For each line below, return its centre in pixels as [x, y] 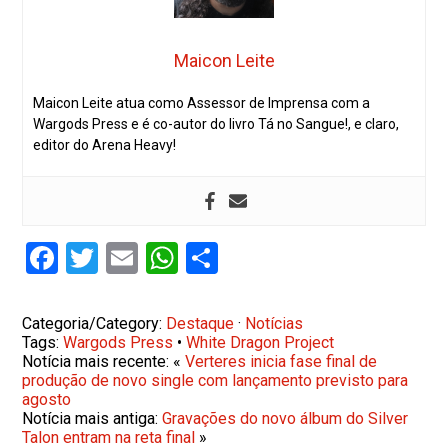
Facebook [125, 257]
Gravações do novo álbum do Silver [285, 418]
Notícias [274, 323]
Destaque [200, 323]
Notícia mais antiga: [92, 418]
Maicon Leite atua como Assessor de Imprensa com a [202, 102]
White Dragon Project [260, 342]
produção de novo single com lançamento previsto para [215, 380]
